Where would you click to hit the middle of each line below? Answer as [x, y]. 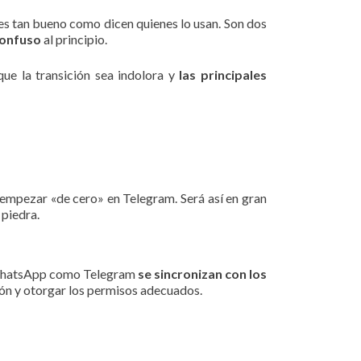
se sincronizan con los [202, 274]
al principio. [74, 39]
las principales [223, 75]
